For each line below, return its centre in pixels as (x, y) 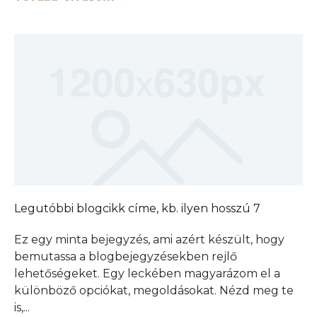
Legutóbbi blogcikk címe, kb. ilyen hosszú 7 (137, 209)
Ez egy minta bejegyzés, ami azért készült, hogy (149, 240)
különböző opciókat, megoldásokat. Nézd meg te (154, 291)
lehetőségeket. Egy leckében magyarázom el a (147, 274)
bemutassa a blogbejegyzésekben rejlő (126, 257)
